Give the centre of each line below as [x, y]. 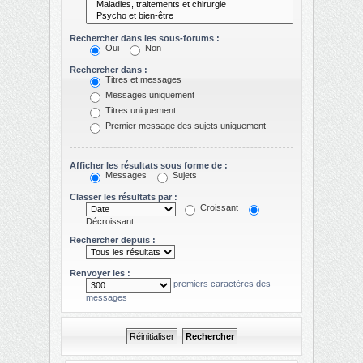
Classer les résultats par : [124, 196]
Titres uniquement [139, 111]
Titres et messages [142, 80]
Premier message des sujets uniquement [184, 126]
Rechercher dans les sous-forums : [145, 38]
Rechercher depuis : [113, 239]
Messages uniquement [149, 95]
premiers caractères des [221, 284]
